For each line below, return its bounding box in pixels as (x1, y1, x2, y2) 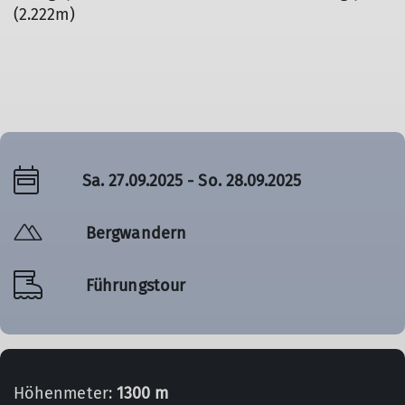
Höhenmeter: (14, 383, 117, 403)
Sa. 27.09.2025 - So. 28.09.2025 (82, 170, 302, 191)
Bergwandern (86, 222, 186, 243)
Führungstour (86, 275, 186, 296)
